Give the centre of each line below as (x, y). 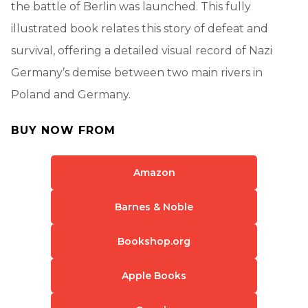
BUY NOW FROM (63, 130)
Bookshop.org (154, 241)
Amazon (154, 172)
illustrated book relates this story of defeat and (140, 28)
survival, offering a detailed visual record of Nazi (142, 50)
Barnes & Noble (154, 207)
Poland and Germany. (71, 94)
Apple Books (154, 275)
